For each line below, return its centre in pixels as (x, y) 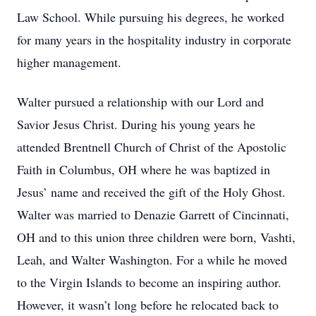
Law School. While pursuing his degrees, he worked (151, 17)
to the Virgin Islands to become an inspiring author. (149, 282)
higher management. (69, 62)
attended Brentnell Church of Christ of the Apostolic (152, 147)
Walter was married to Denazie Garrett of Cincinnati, (153, 214)
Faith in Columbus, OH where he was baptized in (144, 169)
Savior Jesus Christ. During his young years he (136, 124)
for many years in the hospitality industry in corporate (154, 39)
